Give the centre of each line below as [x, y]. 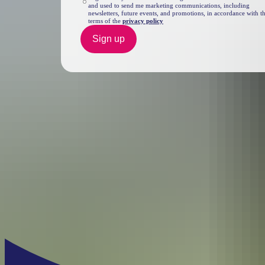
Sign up [108, 39]
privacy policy [143, 21]
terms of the [106, 21]
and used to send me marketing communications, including [169, 6]
